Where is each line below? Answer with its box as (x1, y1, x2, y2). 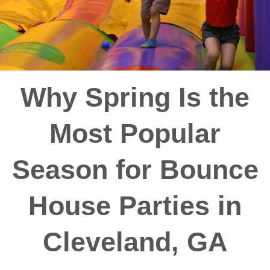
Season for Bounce (11, 154, 259, 185)
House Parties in (28, 190, 242, 221)
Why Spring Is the (20, 81, 250, 113)
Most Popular (49, 118, 221, 149)
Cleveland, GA (42, 226, 228, 257)
